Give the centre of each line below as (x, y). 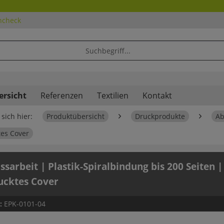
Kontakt (157, 96)
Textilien (113, 96)
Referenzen (62, 96)
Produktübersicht (75, 116)
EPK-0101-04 (25, 204)
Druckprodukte (160, 116)
